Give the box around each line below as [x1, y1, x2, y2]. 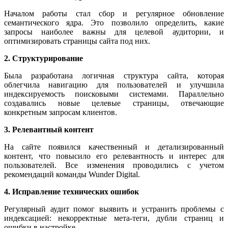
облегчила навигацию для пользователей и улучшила [4, 80, 224, 89]
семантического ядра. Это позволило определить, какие [4, 18, 224, 27]
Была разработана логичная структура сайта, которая [4, 71, 224, 80]
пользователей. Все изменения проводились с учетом [4, 160, 224, 169]
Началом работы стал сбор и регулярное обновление [4, 9, 224, 18]
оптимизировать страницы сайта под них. [4, 36, 150, 45]
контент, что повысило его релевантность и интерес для [4, 151, 224, 160]
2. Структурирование [4, 53, 83, 63]
